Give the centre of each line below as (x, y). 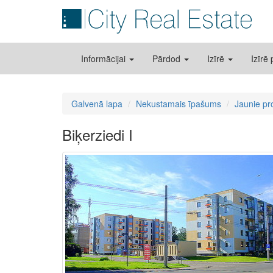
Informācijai (105, 58)
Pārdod (168, 58)
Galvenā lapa (97, 104)
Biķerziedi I (97, 134)
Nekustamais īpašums (179, 104)
